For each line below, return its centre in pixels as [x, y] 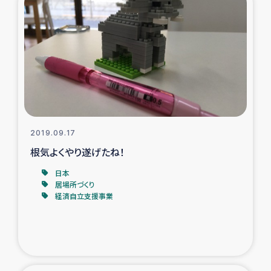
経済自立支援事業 [84, 196]
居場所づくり [75, 184]
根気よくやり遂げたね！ [77, 152]
